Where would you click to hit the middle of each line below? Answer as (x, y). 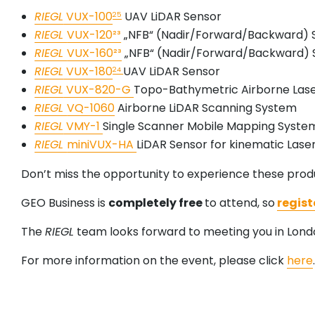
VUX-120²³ (94, 35)
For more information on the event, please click (154, 261)
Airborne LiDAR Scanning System (206, 108)
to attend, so (240, 203)
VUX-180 (88, 72)
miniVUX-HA (102, 145)
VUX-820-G (99, 90)
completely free (156, 203)
